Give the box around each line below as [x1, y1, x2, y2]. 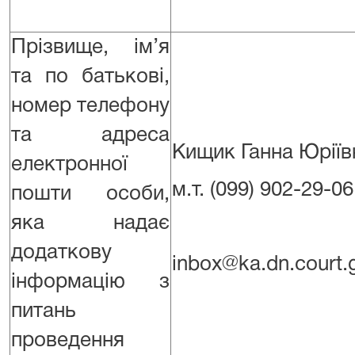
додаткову [11, 243, 112, 262]
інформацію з [11, 273, 170, 292]
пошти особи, [11, 185, 170, 204]
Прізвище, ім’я [11, 38, 170, 57]
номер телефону [11, 97, 170, 116]
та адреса [11, 126, 170, 145]
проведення [11, 331, 124, 350]
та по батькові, [11, 67, 170, 86]
